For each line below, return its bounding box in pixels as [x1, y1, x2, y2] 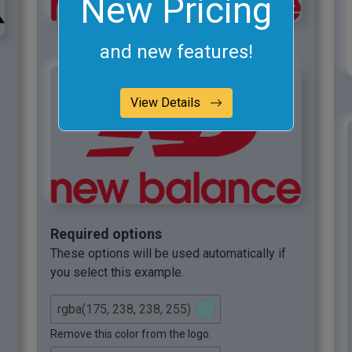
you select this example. [50, 264, 184, 280]
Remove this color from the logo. [50, 327, 211, 340]
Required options [50, 225, 162, 242]
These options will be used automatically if [50, 245, 286, 261]
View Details [130, 94, 203, 110]
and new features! [99, 40, 253, 63]
